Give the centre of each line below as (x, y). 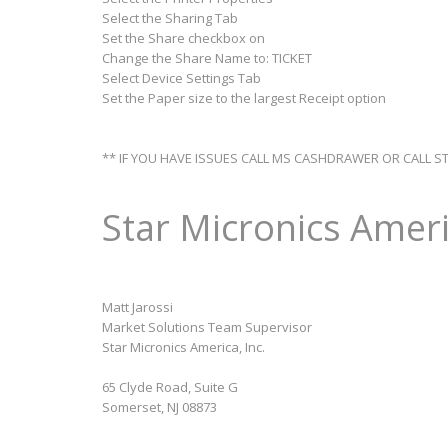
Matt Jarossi (137, 307)
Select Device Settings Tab (181, 78)
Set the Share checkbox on (183, 38)
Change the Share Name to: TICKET (207, 58)
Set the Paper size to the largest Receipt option (244, 98)
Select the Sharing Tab (170, 18)
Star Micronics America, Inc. (183, 347)
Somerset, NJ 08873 (159, 407)
